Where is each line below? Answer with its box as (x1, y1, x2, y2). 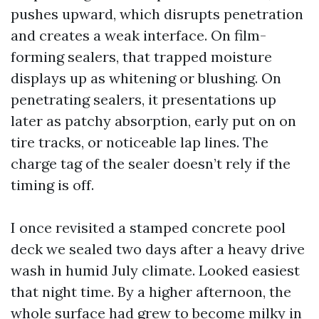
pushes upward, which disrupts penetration (11, 5, 303, 23)
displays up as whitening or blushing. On (11, 69, 281, 87)
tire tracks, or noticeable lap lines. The (11, 133, 268, 151)
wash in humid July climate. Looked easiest (11, 261, 300, 279)
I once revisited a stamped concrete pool (11, 219, 286, 236)
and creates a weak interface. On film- (11, 26, 266, 44)
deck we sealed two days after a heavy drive (11, 240, 305, 258)
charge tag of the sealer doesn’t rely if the (11, 155, 291, 172)
